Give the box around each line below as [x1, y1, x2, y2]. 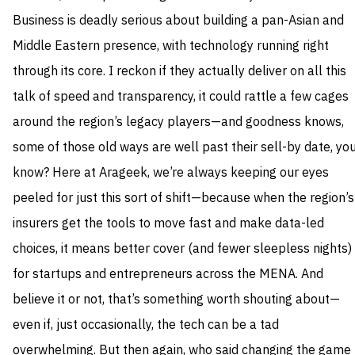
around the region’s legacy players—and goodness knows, [13, 113, 344, 132]
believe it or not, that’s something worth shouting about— [13, 290, 340, 310]
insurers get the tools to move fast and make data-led [13, 214, 324, 234]
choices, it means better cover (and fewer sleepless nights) [13, 239, 352, 259]
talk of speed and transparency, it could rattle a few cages [13, 87, 349, 107]
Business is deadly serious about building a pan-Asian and [13, 11, 344, 31]
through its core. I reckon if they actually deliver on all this [13, 62, 346, 82]
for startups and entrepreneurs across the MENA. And [13, 265, 323, 284]
